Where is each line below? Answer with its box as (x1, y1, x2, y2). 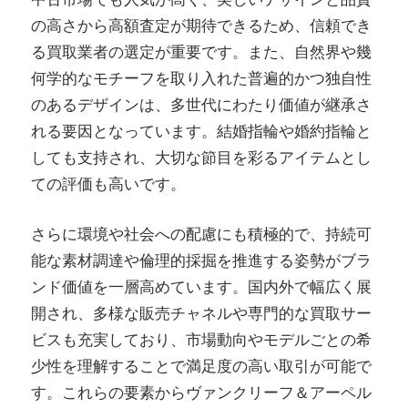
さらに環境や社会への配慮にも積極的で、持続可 (31, 221, 372, 246)
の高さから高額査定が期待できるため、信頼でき (31, 14, 372, 38)
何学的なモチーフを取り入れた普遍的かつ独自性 (31, 66, 372, 91)
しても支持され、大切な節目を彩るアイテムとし (31, 146, 372, 170)
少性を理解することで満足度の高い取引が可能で (31, 353, 372, 378)
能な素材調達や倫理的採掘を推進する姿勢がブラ (31, 248, 372, 272)
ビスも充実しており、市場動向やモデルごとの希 (31, 327, 372, 352)
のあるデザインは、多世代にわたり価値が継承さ (31, 93, 372, 117)
